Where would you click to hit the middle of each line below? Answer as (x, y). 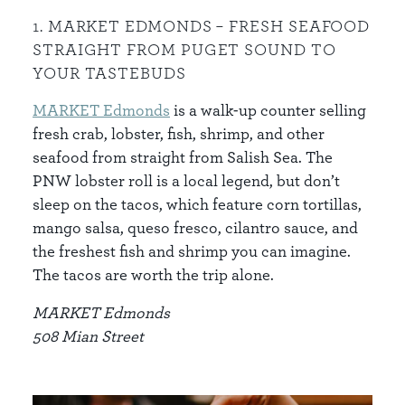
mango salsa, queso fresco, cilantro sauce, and (195, 227)
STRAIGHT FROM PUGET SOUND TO (184, 49)
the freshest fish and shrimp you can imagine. (192, 251)
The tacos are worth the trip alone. (153, 274)
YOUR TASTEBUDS (109, 72)
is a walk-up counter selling (268, 110)
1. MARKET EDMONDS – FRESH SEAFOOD (202, 25)
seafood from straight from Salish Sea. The (183, 157)
